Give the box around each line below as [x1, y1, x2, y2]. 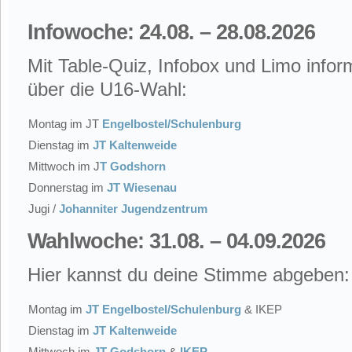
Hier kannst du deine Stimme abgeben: [27, 264, 350, 285]
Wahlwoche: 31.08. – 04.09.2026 [27, 229, 325, 253]
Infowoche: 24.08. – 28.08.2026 [27, 20, 315, 44]
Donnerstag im [28, 181, 107, 194]
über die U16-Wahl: [27, 79, 187, 100]
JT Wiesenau [107, 181, 177, 194]
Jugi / [28, 202, 59, 215]
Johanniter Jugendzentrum [59, 202, 207, 215]
